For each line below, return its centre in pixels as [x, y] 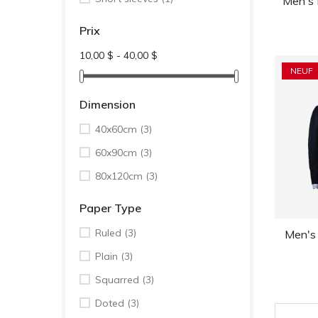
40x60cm [117, 130]
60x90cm [117, 153]
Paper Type [110, 208]
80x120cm [120, 176]
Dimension [108, 105]
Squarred [119, 280]
